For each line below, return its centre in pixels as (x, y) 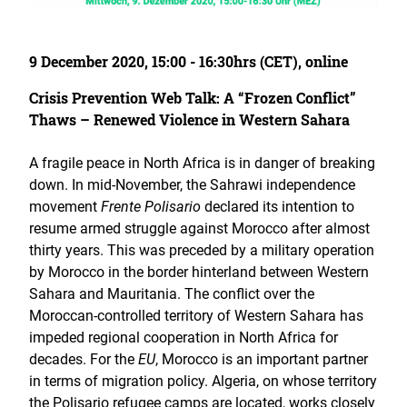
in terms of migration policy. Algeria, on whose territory (203, 382)
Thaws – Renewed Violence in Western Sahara (189, 120)
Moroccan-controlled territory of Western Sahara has (196, 316)
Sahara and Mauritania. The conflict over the (172, 294)
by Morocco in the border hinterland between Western (199, 273)
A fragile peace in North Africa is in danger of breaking (202, 164)
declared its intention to (278, 207)
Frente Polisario (151, 207)
